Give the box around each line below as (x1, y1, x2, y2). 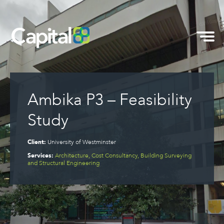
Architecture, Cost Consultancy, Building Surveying (55, 151, 191, 159)
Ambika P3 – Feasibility (27, 89, 192, 111)
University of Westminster (47, 138, 116, 146)
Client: (27, 138, 46, 146)
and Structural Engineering (27, 159, 99, 167)
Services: (27, 151, 53, 159)
